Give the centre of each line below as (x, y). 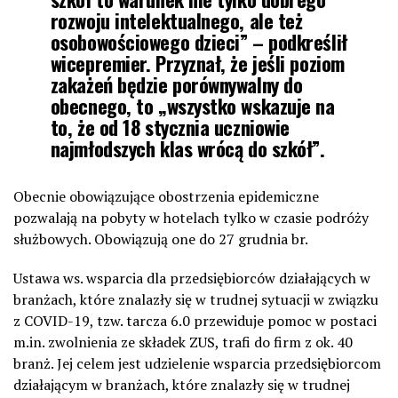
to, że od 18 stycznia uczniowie (170, 126)
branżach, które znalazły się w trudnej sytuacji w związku (196, 299)
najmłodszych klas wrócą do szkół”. (187, 147)
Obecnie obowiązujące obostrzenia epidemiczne (166, 196)
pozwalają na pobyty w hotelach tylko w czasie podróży (191, 217)
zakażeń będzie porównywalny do (176, 84)
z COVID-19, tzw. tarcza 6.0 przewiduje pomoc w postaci (195, 320)
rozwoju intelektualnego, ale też (176, 20)
